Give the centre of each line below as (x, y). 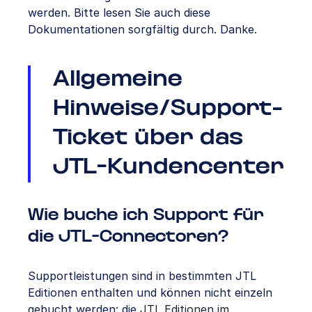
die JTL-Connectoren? (128, 237)
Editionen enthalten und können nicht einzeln (150, 293)
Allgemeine (118, 80)
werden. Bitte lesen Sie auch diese (119, 13)
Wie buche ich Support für (146, 216)
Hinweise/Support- (168, 110)
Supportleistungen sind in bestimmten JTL (142, 276)
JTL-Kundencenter (168, 168)
